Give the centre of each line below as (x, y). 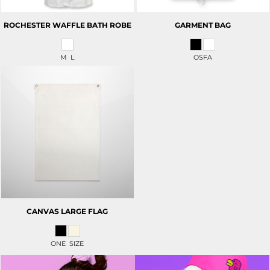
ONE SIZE (67, 243)
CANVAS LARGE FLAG (67, 211)
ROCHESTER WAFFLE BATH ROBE (67, 25)
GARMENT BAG (202, 25)
